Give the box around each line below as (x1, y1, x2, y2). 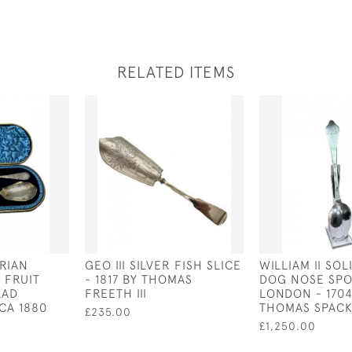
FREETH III (85, 286, 147, 300)
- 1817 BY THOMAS (85, 272, 192, 286)
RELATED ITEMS (117, 63, 235, 81)
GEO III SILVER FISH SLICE (85, 258, 241, 272)
